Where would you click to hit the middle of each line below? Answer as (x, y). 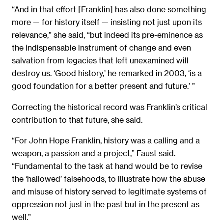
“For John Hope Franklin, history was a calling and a (106, 140)
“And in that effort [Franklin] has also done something (109, 9)
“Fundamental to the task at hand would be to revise (107, 166)
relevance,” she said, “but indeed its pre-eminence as (107, 35)
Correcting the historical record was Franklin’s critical (110, 107)
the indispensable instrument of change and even (101, 48)
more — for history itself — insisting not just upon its (107, 22)
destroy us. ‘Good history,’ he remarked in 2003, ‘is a (107, 73)
